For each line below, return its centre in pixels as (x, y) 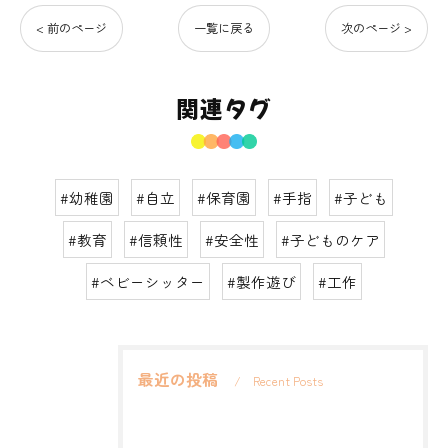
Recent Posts (288, 381)
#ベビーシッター (148, 281)
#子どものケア (330, 239)
